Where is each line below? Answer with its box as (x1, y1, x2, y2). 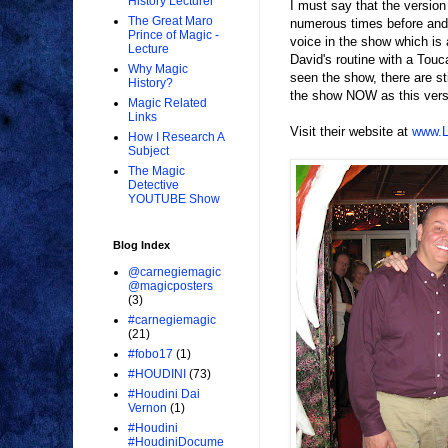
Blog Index (113, 239, 170, 252)
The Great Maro (128, 14, 213, 29)
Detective (128, 178, 179, 193)
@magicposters (128, 279, 213, 294)
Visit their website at (290, 124, 412, 140)
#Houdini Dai (128, 387, 200, 402)
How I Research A (128, 130, 224, 145)
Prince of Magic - (128, 28, 219, 43)
